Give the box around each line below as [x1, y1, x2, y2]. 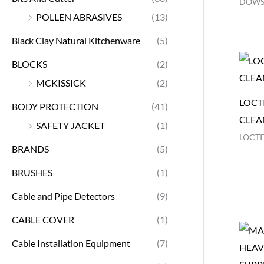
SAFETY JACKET [36, 119, 105, 131]
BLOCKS [12, 58, 47, 70]
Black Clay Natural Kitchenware [12, 34, 140, 46]
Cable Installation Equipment [12, 237, 130, 249]
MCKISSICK [36, 77, 86, 88]
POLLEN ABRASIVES [36, 11, 122, 22]
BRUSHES [12, 166, 52, 178]
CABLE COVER [12, 213, 74, 225]
